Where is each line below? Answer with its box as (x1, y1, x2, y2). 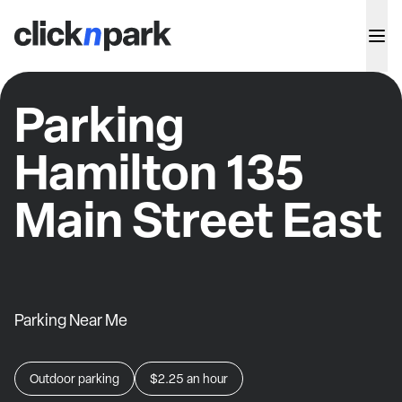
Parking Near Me (14, 310, 127, 330)
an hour (187, 371, 228, 387)
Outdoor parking (30, 371, 119, 387)
